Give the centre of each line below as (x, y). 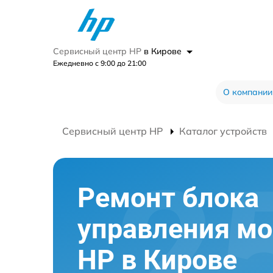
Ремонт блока (168, 198)
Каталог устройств (223, 131)
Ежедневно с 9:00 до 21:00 (100, 63)
